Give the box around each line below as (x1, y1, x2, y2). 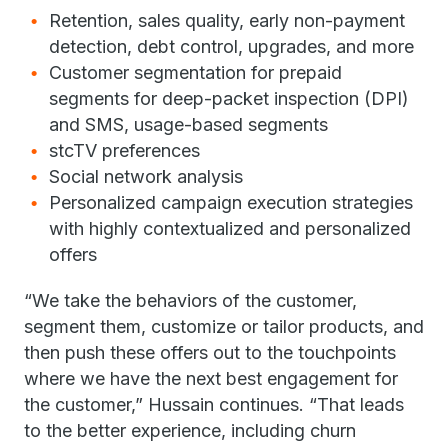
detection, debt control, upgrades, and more (49, 36, 414, 57)
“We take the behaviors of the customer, (24, 290, 357, 311)
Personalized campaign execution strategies (49, 192, 413, 213)
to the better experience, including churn (24, 420, 356, 441)
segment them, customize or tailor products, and (24, 316, 424, 337)
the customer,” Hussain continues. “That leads (24, 394, 404, 415)
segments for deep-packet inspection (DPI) (49, 88, 409, 109)
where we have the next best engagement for (24, 368, 398, 389)
